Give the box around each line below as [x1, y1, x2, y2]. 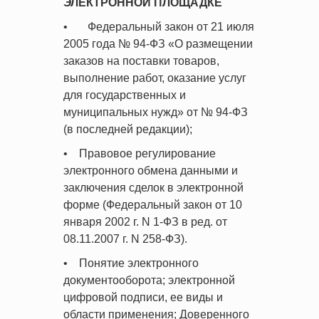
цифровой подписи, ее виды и [63, 291, 223, 303]
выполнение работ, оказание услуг [63, 72, 246, 84]
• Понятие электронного [63, 257, 199, 269]
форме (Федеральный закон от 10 [63, 199, 242, 211]
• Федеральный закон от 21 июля [63, 21, 254, 33]
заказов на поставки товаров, [63, 55, 219, 67]
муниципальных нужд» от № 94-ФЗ [63, 106, 248, 118]
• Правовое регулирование [63, 147, 216, 159]
